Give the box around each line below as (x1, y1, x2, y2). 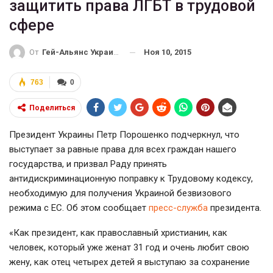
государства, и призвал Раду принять (9, 158, 167, 170)
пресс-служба (149, 202, 208, 214)
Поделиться (29, 104, 75, 113)
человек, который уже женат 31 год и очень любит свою (9, 242, 249, 253)
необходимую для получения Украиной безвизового (9, 188, 232, 199)
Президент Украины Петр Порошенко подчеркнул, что (9, 129, 239, 141)
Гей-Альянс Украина (42, 48, 113, 57)
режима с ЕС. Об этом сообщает (9, 202, 149, 214)
